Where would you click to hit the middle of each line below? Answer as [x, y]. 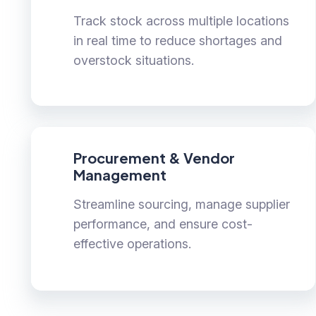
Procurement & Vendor [154, 158]
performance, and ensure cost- [163, 224]
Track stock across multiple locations [181, 21]
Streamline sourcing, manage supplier [181, 205]
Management [120, 175]
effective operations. [132, 244]
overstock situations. [133, 61]
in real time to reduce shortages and [177, 41]
